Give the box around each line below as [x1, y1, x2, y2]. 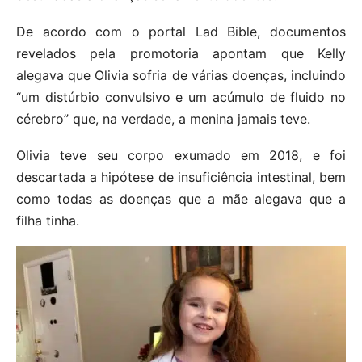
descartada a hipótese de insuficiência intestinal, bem [16, 168, 346, 185]
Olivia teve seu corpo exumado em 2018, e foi [16, 146, 346, 163]
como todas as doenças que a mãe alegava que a [16, 190, 346, 207]
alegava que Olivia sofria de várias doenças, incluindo [16, 66, 346, 83]
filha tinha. [16, 212, 79, 229]
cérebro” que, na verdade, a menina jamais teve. [16, 110, 310, 127]
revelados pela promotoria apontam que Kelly [16, 44, 346, 61]
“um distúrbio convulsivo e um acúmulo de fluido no [16, 88, 346, 105]
